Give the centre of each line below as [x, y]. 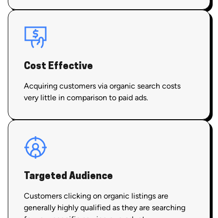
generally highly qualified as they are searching [105, 207]
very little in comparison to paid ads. [86, 97]
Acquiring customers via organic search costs [102, 86]
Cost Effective [58, 66]
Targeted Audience [68, 176]
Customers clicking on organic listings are [96, 196]
